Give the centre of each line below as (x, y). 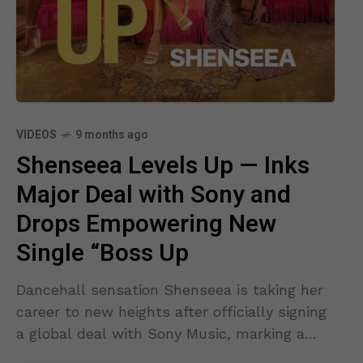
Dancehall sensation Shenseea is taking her (170, 289)
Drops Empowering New (146, 224)
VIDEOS (36, 135)
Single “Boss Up (102, 253)
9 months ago (112, 135)
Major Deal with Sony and (154, 195)
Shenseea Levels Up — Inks (163, 166)
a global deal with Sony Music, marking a (160, 333)
